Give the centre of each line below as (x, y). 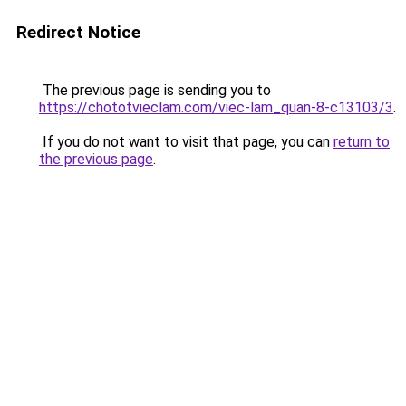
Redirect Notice (78, 32)
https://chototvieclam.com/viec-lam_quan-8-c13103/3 (216, 107)
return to (362, 142)
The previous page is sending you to (155, 90)
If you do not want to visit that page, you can (186, 142)
